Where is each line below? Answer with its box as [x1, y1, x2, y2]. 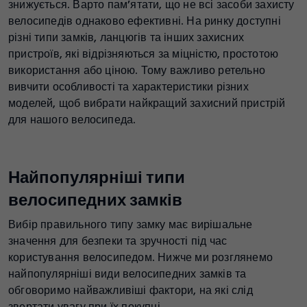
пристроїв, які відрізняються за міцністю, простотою [8, 46, 279, 62]
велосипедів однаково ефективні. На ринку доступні [8, 13, 281, 29]
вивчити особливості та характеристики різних [8, 79, 249, 95]
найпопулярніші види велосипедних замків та [8, 266, 247, 282]
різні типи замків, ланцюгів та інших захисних [8, 29, 244, 46]
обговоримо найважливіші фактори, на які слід [8, 282, 253, 299]
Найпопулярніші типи [8, 166, 185, 189]
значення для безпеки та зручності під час [8, 233, 228, 249]
